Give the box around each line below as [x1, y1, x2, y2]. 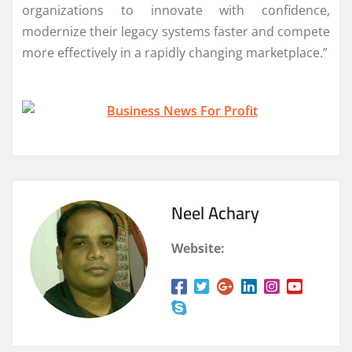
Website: [171, 239, 225, 257]
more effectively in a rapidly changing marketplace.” [22, 43, 328, 61]
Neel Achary [171, 196, 259, 229]
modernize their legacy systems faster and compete [22, 22, 330, 40]
